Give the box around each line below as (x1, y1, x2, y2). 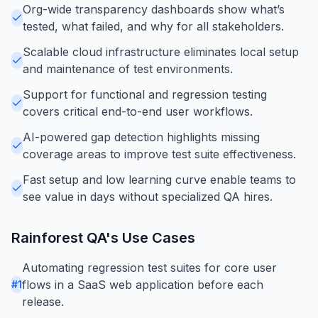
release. (22, 294, 64, 309)
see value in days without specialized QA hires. (23, 189, 273, 204)
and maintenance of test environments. (23, 61, 233, 76)
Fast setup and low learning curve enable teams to (23, 172, 296, 187)
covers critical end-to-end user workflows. (23, 104, 253, 119)
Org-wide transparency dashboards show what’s (23, 1, 285, 16)
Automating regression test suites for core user (22, 260, 277, 275)
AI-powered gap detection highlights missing (23, 129, 260, 144)
